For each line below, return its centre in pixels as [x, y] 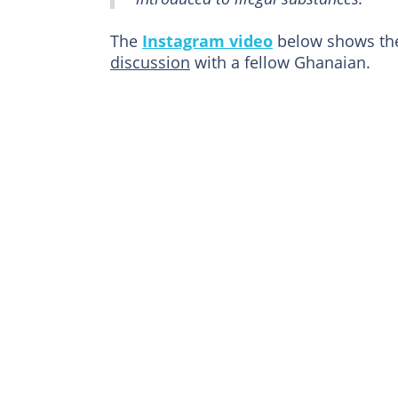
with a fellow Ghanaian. [280, 63]
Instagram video [207, 41]
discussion [150, 63]
